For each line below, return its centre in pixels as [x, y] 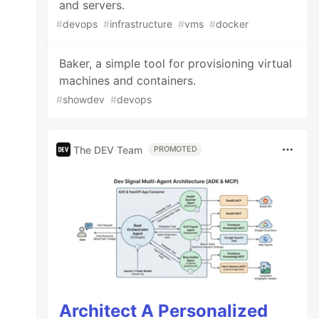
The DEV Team [108, 150]
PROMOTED [176, 149]
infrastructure [141, 24]
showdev [84, 99]
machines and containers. [128, 80]
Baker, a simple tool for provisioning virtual [176, 63]
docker [232, 24]
